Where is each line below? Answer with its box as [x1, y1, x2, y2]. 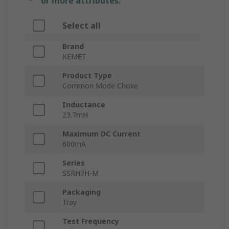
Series [62, 158, 85, 168]
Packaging [62, 187, 101, 197]
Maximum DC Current [62, 129, 141, 139]
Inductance [62, 100, 105, 110]
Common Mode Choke [62, 81, 138, 91]
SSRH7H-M [62, 168, 99, 178]
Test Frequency [62, 216, 119, 226]
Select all [62, 20, 101, 32]
